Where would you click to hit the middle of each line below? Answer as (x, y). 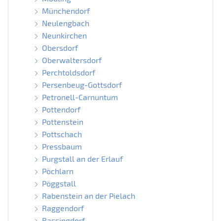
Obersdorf (60, 47)
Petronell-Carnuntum (80, 97)
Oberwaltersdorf (72, 60)
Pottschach (62, 134)
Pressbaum (62, 146)
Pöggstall (59, 183)
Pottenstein (62, 121)
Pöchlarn (57, 171)
